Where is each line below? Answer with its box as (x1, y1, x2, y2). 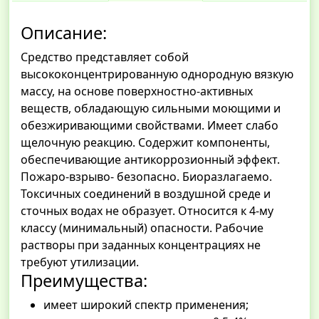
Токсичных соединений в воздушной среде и (21, 186, 271, 202)
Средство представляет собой (21, 49, 189, 66)
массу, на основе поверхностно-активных (21, 83, 253, 100)
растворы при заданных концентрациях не (21, 237, 261, 253)
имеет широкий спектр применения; (43, 297, 249, 313)
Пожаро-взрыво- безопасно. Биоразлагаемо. (21, 169, 272, 185)
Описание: (21, 21, 107, 45)
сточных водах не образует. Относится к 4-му (21, 203, 273, 219)
